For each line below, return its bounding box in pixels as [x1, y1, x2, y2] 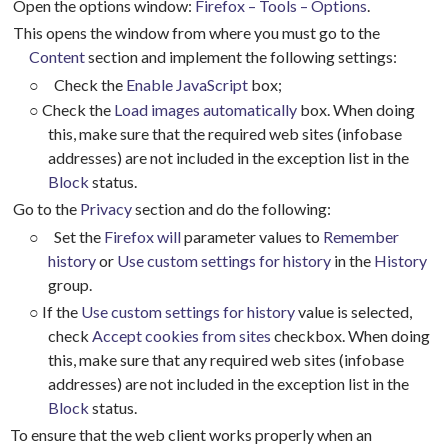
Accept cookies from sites [91, 325, 271, 345]
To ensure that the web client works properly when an [9, 424, 372, 444]
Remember [322, 226, 399, 246]
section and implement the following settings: [84, 47, 397, 67]
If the [41, 301, 81, 321]
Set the [53, 226, 104, 246]
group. [47, 274, 92, 294]
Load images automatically [113, 99, 297, 119]
